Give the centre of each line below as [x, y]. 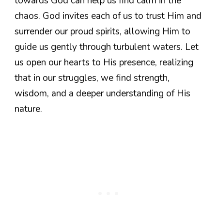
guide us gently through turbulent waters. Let [107, 47]
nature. [28, 109]
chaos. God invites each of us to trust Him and [108, 16]
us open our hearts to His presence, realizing [104, 63]
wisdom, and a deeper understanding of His [102, 94]
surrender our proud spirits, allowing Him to [102, 32]
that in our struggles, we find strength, [92, 78]
